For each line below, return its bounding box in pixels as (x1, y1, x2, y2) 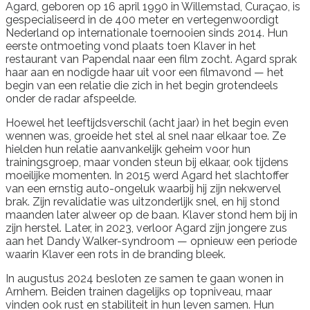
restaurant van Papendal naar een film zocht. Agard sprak (6, 52, 297, 66)
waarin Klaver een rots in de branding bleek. (6, 247, 226, 261)
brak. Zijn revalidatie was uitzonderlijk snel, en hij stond (6, 194, 280, 208)
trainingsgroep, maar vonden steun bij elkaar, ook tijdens (6, 155, 289, 169)
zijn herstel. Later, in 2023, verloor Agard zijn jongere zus (6, 221, 287, 235)
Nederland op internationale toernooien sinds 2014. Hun (6, 26, 288, 39)
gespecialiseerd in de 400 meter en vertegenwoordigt (6, 12, 279, 26)
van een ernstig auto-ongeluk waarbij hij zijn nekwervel (6, 181, 281, 195)
